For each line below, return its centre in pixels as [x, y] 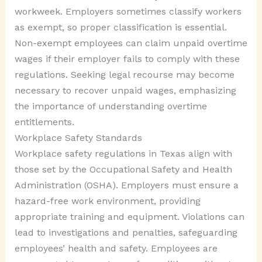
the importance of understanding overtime [111, 106]
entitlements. [44, 122]
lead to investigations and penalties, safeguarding [126, 232]
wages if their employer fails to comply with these [127, 58]
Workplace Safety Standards [78, 137]
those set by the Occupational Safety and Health [123, 169]
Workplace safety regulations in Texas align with [123, 153]
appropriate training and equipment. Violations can [129, 216]
